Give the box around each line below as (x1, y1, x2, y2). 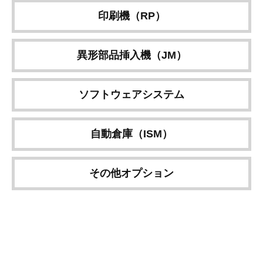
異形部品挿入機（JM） (76, 49, 187, 61)
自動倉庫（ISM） (90, 128, 173, 140)
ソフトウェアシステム (79, 89, 184, 100)
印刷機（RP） (97, 10, 166, 22)
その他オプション (89, 167, 174, 179)
